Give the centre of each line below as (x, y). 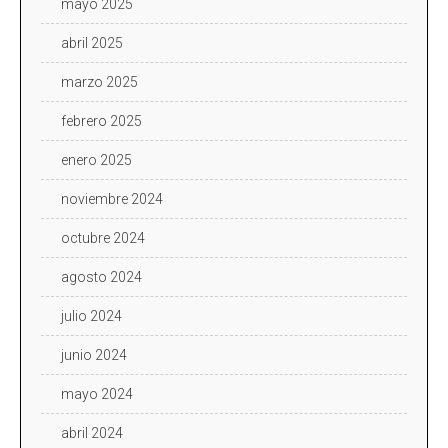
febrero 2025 (101, 120)
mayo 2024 (97, 393)
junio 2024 (94, 354)
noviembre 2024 (112, 198)
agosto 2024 (101, 276)
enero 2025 (96, 159)
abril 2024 (92, 432)
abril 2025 (92, 42)
